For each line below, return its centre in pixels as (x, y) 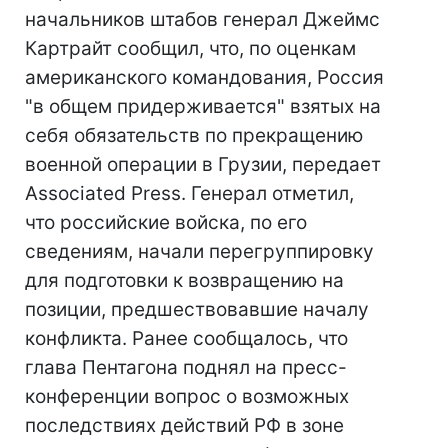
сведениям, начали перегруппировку (199, 251)
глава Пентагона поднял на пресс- (186, 367)
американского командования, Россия (204, 77)
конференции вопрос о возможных (187, 396)
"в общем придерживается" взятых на (203, 106)
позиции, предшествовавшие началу (197, 309)
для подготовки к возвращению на (184, 280)
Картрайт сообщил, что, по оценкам (190, 48)
